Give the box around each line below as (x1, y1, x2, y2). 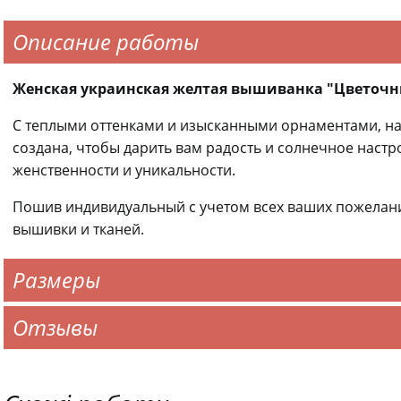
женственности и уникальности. (13, 160, 235, 180)
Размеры (13, 265, 100, 294)
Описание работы (13, 27, 199, 56)
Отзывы (13, 312, 98, 342)
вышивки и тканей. (13, 219, 144, 239)
